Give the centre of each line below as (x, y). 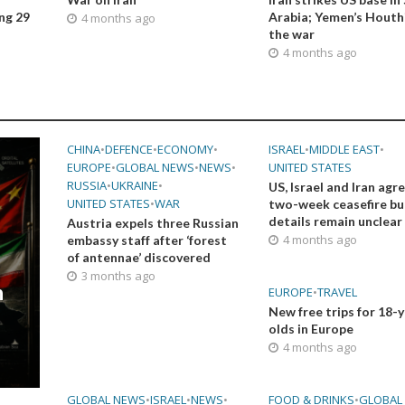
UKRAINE (134, 185)
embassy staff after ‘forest (146, 240)
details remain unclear (336, 221)
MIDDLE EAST (345, 149)
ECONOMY (185, 149)
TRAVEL (338, 292)
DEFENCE (128, 149)
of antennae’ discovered (138, 257)
